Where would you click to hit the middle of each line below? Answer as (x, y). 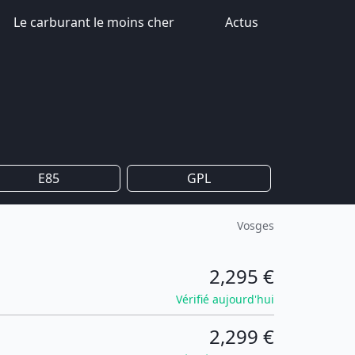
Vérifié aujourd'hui (225, 299)
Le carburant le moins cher (94, 22)
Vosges (256, 225)
